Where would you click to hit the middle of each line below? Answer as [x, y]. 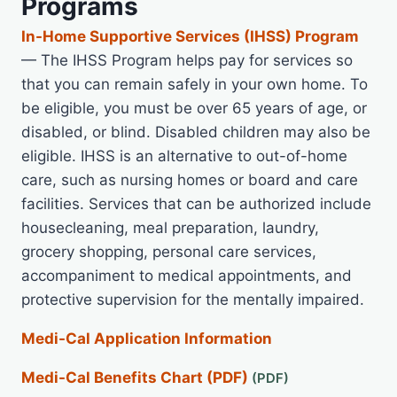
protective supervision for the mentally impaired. [193, 300]
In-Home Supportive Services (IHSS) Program [190, 37]
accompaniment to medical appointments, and [187, 276]
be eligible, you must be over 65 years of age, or [194, 109]
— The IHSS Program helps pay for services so [187, 61]
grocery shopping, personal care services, [169, 252]
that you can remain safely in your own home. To [195, 85]
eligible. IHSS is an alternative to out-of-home [184, 156]
